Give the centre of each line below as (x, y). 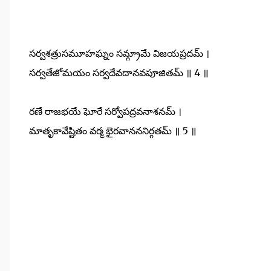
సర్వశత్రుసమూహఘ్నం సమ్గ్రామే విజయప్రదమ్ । (119, 53)
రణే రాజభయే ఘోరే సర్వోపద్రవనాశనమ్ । (105, 111)
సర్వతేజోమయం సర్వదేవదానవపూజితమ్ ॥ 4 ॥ (119, 72)
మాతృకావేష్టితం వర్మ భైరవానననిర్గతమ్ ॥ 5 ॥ (113, 130)
